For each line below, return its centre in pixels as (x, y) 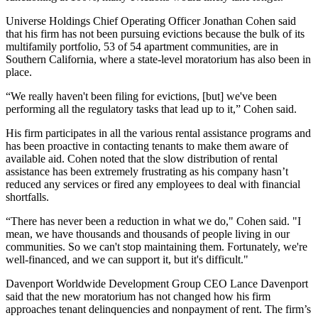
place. (19, 72)
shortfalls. (27, 197)
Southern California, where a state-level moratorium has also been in (158, 59)
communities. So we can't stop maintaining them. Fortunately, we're (157, 246)
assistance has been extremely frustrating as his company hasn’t (147, 171)
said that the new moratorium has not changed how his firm (138, 296)
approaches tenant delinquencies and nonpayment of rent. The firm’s (158, 309)
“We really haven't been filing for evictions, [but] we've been (141, 96)
